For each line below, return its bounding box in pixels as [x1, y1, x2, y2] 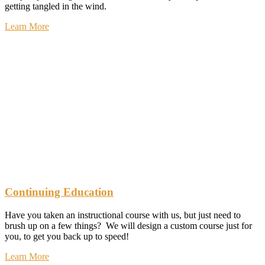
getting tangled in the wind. [5, 1, 106, 12]
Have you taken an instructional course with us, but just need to [5, 209, 241, 220]
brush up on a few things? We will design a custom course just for [5, 220, 252, 231]
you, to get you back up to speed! [5, 231, 129, 241]
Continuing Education [5, 186, 114, 199]
